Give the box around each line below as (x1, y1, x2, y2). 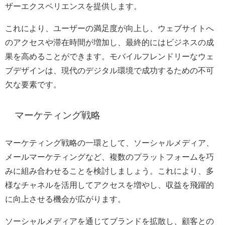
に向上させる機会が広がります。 (5, 195, 126, 203)
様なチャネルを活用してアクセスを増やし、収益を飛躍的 (5, 181, 214, 189)
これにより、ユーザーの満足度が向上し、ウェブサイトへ (5, 24, 214, 33)
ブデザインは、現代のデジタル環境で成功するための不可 (5, 66, 214, 75)
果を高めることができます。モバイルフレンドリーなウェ (5, 52, 214, 61)
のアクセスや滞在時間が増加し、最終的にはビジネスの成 (5, 38, 214, 47)
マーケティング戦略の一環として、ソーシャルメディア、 (5, 139, 214, 147)
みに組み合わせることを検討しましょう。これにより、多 (5, 167, 214, 175)
